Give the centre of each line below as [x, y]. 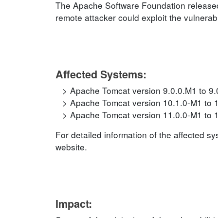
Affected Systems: [101, 74]
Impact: [74, 204]
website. [71, 147]
